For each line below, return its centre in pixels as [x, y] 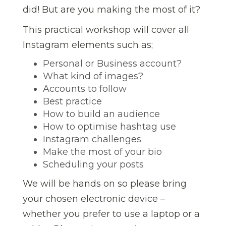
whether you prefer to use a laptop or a [111, 214]
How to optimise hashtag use [109, 126]
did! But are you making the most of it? [111, 9]
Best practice [72, 101]
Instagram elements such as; [88, 45]
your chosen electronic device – [94, 199]
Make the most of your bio [102, 152]
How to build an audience [101, 114]
